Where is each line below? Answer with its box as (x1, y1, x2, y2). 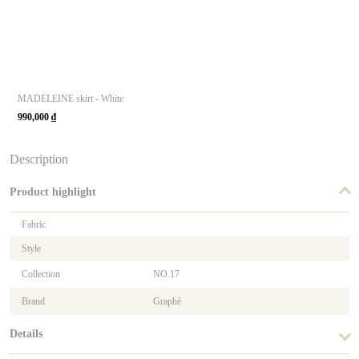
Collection (22, 268, 60, 280)
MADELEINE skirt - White (18, 93, 123, 105)
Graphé (152, 296, 181, 308)
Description (10, 152, 68, 167)
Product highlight (10, 186, 96, 199)
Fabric (22, 219, 46, 231)
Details (10, 328, 42, 341)
